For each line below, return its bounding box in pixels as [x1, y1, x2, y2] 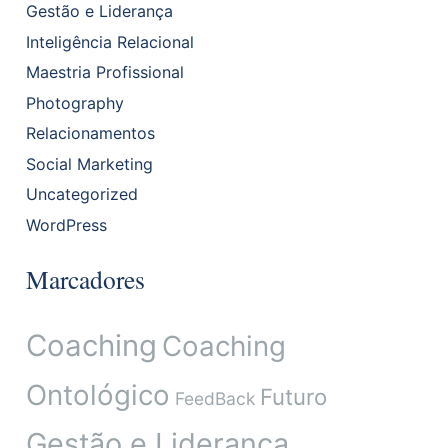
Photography [25, 92, 124, 113]
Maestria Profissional [25, 62, 184, 83]
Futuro [259, 382, 327, 410]
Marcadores [25, 262, 145, 297]
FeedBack [174, 387, 255, 409]
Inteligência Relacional [25, 31, 194, 52]
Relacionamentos [25, 123, 155, 144]
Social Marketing [25, 153, 153, 174]
